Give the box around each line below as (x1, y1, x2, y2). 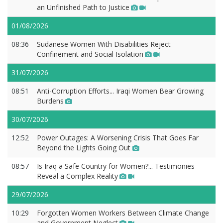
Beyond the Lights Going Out (37, 143, 132, 152)
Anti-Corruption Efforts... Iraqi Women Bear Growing (37, 86, 204, 96)
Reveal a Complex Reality (37, 171, 118, 181)
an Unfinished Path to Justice (37, 2, 129, 12)
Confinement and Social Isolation (37, 49, 143, 59)
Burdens (37, 96, 64, 106)
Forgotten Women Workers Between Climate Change (37, 208, 209, 218)
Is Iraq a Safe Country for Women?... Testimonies (37, 161, 195, 171)
